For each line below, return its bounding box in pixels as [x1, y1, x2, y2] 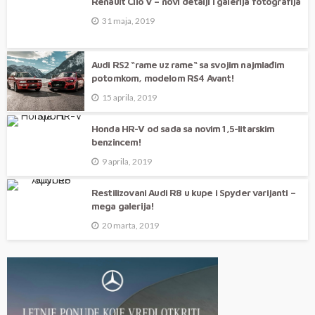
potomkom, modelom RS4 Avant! [91, 72, 235, 84]
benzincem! [91, 136, 142, 148]
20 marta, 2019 [102, 220, 159, 231]
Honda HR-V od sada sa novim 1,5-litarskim [91, 123, 275, 135]
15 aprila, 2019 [102, 92, 157, 103]
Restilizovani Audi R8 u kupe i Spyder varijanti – [91, 187, 295, 199]
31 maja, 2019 [102, 15, 155, 27]
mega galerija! [91, 200, 155, 212]
